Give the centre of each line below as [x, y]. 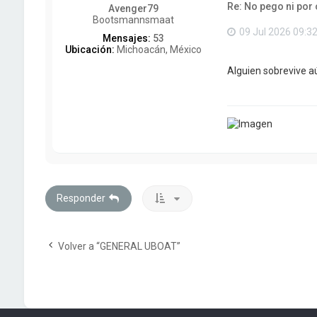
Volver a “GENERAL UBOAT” [119, 246]
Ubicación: [90, 49]
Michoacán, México [158, 49]
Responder [81, 198]
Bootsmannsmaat [134, 19]
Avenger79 [134, 8]
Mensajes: [127, 38]
